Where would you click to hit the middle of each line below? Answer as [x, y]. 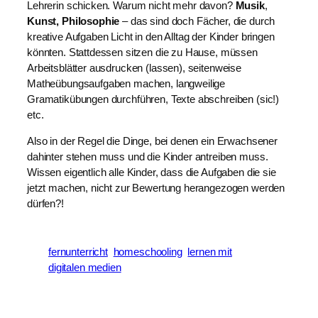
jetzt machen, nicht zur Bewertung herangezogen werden [156, 188]
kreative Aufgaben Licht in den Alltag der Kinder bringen [151, 37]
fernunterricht [78, 252]
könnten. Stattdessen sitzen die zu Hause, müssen [142, 53]
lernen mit [210, 252]
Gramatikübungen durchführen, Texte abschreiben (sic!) [153, 100]
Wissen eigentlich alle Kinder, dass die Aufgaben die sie [152, 173]
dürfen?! [45, 204]
